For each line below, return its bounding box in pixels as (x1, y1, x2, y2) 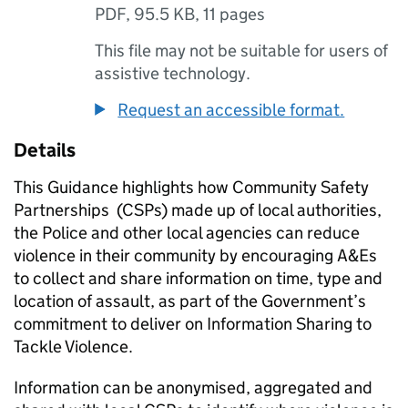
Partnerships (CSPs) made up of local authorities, (14, 199, 382, 220)
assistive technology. (95, 63, 251, 84)
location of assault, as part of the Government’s (14, 291, 366, 311)
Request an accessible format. (117, 99, 345, 120)
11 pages (203, 4, 266, 25)
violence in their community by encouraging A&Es (14, 245, 377, 266)
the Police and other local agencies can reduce (14, 222, 360, 243)
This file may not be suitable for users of (95, 40, 389, 61)
